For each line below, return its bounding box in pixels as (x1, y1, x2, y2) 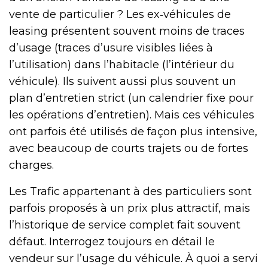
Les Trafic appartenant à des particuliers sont (9, 184, 252, 198)
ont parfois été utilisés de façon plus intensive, (9, 124, 257, 138)
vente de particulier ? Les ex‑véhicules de (9, 7, 231, 21)
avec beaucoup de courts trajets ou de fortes (9, 141, 248, 155)
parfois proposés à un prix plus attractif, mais (9, 201, 250, 215)
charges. (9, 158, 54, 172)
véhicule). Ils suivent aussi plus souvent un (9, 74, 236, 88)
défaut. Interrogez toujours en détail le (9, 234, 215, 248)
